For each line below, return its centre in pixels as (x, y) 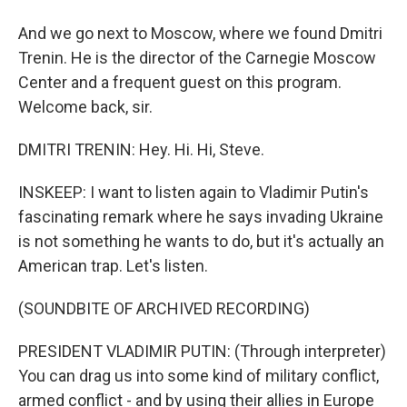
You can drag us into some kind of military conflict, (199, 376)
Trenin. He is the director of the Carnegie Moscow (197, 58)
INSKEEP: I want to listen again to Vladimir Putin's (194, 192)
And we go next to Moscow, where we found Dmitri (200, 33)
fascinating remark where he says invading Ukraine (201, 217)
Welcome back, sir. (85, 107)
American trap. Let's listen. (113, 266)
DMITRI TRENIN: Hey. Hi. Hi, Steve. (141, 149)
